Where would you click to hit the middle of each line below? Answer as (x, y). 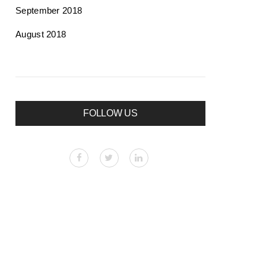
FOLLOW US (110, 113)
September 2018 (49, 10)
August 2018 (41, 34)
